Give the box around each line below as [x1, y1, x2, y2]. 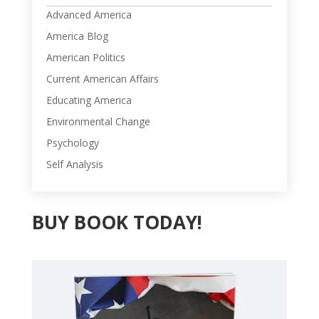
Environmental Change [46, 114, 150, 128]
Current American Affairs [46, 71, 159, 85]
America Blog [46, 28, 108, 43]
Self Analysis [46, 157, 103, 171]
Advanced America [46, 7, 132, 21]
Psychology [46, 135, 99, 150]
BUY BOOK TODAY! [31, 209, 202, 235]
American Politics [46, 50, 125, 64]
